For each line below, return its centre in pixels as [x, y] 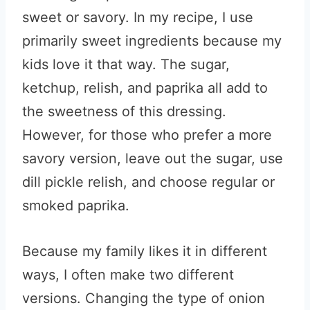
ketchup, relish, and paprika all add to [145, 88]
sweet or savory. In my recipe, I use [138, 17]
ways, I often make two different [128, 275]
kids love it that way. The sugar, [126, 64]
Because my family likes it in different [145, 251]
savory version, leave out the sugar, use [153, 158]
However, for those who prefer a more [147, 135]
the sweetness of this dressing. [124, 111]
